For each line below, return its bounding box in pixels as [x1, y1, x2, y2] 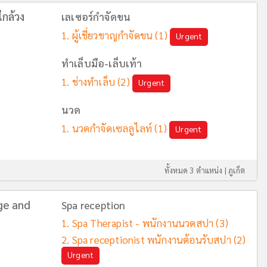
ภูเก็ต [228, 165, 245, 175]
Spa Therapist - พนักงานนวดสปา [72, 216, 216, 229]
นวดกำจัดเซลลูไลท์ [72, 122, 153, 135]
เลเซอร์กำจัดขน [61, 10, 131, 23]
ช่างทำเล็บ [72, 75, 116, 88]
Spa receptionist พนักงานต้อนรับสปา [72, 233, 231, 246]
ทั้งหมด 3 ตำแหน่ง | [164, 165, 229, 175]
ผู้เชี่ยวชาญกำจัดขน [72, 29, 153, 42]
